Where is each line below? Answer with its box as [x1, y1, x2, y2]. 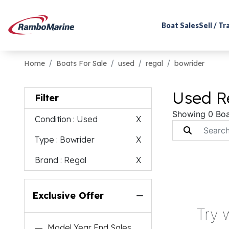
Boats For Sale [56, 59, 107, 68]
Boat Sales [162, 20, 199, 30]
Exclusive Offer [32, 190, 104, 201]
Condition [35, 114, 72, 124]
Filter [35, 92, 59, 104]
